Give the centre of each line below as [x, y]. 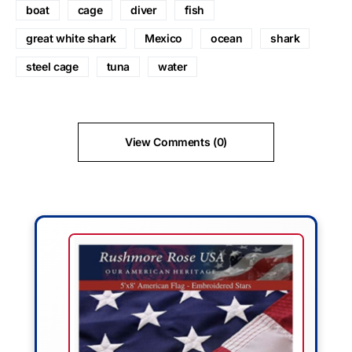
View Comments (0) [176, 141]
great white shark [71, 38]
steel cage [52, 66]
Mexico [163, 38]
